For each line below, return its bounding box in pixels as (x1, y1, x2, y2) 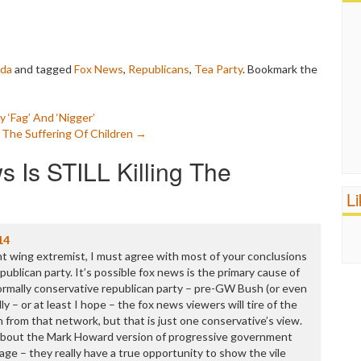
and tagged (12, 62, 74, 77)
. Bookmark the (243, 62, 317, 77)
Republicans (128, 62, 189, 77)
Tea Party (194, 62, 243, 77)
